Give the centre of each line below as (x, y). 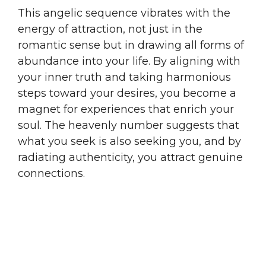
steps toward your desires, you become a (127, 93)
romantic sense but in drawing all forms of (131, 45)
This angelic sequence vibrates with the (124, 13)
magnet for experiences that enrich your (126, 109)
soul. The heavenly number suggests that (129, 125)
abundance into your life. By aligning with (129, 61)
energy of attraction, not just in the (110, 29)
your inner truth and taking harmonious (124, 77)
